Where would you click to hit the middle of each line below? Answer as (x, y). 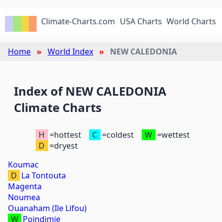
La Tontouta (44, 175)
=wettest (173, 135)
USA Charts (141, 21)
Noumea (24, 197)
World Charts (192, 21)
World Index (70, 52)
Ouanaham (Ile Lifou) (47, 208)
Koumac (23, 165)
